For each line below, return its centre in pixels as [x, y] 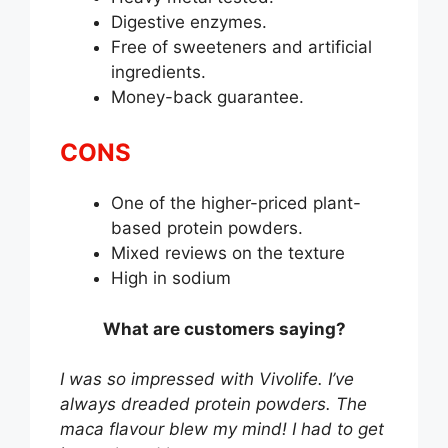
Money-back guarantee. [207, 96]
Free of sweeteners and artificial [241, 46]
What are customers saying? [224, 328]
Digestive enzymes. [189, 21]
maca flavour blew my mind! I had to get [222, 429]
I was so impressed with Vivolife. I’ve [207, 379]
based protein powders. [207, 228]
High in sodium [171, 278]
